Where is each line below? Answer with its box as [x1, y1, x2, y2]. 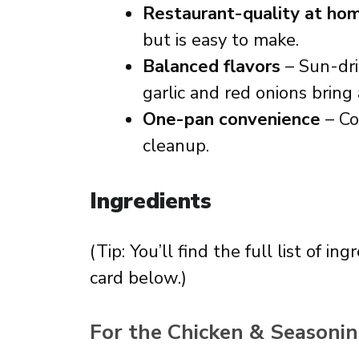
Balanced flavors [143, 54, 280, 79]
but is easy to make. [143, 28, 299, 52]
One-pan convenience [143, 107, 321, 131]
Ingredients [90, 186, 212, 216]
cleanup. [143, 134, 209, 158]
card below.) [90, 266, 187, 290]
